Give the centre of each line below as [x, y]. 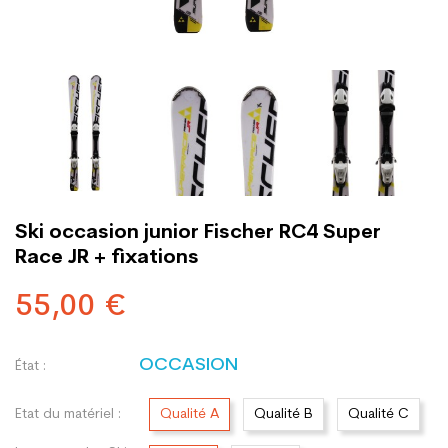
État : [30, 366]
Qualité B [283, 414]
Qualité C [378, 414]
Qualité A [189, 414]
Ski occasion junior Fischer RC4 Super [198, 233]
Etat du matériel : [68, 414]
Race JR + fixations [107, 258]
